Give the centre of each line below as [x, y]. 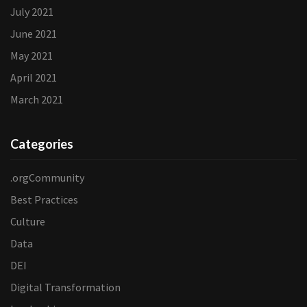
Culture [28, 221]
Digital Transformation [65, 287]
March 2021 [37, 99]
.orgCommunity [47, 177]
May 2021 [32, 56]
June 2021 [34, 34]
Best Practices [44, 199]
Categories [42, 144]
